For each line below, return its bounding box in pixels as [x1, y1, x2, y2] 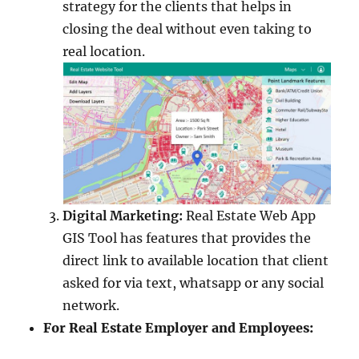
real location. [63, 43, 146, 60]
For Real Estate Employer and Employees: [43, 320, 314, 336]
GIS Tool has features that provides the [63, 230, 312, 246]
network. [63, 297, 120, 313]
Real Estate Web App [183, 208, 317, 224]
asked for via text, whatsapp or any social [63, 275, 325, 291]
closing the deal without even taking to [63, 21, 313, 38]
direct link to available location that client [63, 252, 329, 268]
